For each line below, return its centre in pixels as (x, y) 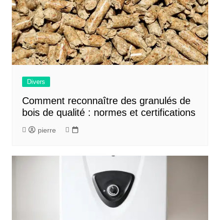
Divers (36, 82)
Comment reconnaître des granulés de (106, 100)
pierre (47, 130)
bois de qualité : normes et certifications (109, 112)
